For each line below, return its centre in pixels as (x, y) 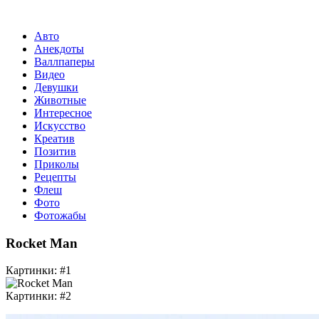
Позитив (55, 151)
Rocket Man (42, 243)
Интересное (63, 113)
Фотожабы (60, 215)
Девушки (56, 87)
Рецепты (55, 177)
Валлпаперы (64, 62)
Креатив (54, 138)
